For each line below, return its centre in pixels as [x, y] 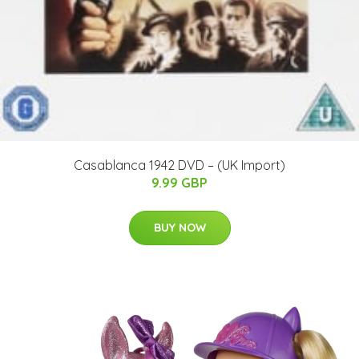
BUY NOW [179, 227]
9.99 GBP [179, 182]
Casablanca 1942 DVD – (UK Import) [179, 165]
